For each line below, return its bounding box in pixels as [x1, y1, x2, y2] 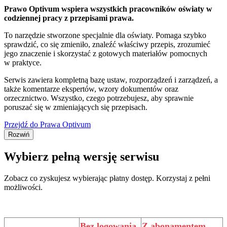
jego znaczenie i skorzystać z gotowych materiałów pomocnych [4, 49, 207, 58]
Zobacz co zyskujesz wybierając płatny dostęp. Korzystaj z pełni [4, 173, 210, 182]
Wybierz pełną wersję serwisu [4, 149, 159, 163]
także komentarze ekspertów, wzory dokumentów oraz [4, 84, 178, 93]
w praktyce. [4, 58, 42, 67]
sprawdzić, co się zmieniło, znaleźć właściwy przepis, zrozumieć [4, 40, 210, 49]
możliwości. [4, 182, 43, 192]
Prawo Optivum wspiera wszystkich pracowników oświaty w [4, 4, 212, 13]
